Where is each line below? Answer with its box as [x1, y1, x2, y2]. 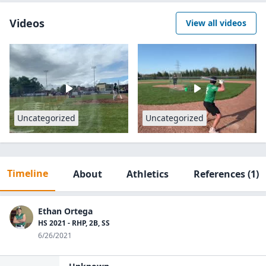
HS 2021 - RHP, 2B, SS [38, 218, 110, 228]
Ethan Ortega [38, 205, 93, 217]
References [193, 167, 245, 180]
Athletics [126, 167, 169, 180]
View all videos [186, 17, 246, 28]
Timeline [7, 167, 48, 180]
